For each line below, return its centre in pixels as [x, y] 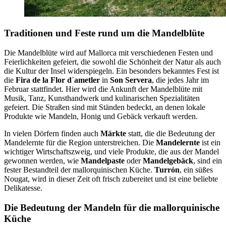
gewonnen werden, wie [42, 161]
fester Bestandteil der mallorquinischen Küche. [79, 170]
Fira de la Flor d [44, 80]
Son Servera [131, 80]
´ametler [86, 80]
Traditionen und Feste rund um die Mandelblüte [104, 33]
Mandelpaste [103, 161]
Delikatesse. [23, 188]
